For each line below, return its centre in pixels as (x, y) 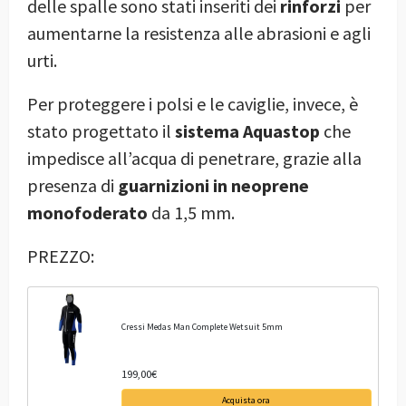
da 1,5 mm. (191, 212)
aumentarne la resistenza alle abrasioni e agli (199, 33)
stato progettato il (101, 130)
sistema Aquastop (247, 130)
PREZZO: (61, 256)
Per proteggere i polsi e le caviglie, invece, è (193, 103)
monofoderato (87, 212)
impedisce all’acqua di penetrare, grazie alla (194, 158)
